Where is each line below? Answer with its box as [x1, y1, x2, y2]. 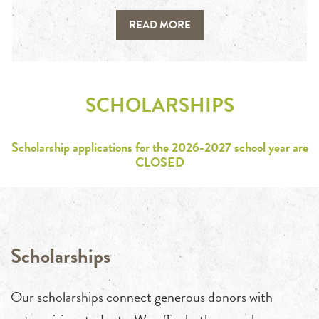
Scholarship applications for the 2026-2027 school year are [11, 137, 308, 157]
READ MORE [128, 17, 191, 33]
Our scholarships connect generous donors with [11, 286, 273, 308]
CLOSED [135, 152, 184, 172]
